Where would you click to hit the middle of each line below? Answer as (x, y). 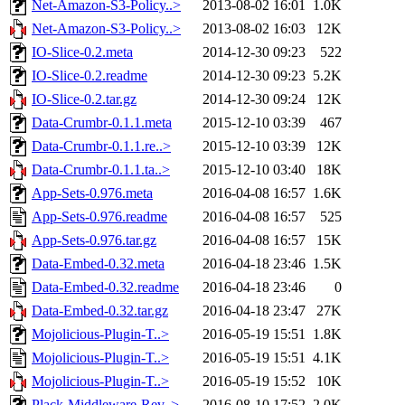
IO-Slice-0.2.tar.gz (84, 99)
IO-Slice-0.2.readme (89, 76)
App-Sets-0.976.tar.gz (94, 240)
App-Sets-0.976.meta (92, 193)
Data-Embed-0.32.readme (105, 287)
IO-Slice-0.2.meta (82, 52)
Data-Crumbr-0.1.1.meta (102, 123)
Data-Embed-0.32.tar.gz (100, 311)
